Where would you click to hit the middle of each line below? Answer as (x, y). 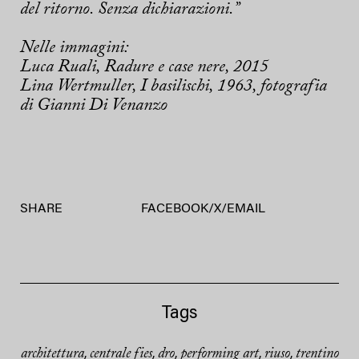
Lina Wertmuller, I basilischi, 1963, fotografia (173, 87)
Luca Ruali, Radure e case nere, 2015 (144, 68)
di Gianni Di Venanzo (94, 106)
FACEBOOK (174, 210)
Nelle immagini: (75, 48)
